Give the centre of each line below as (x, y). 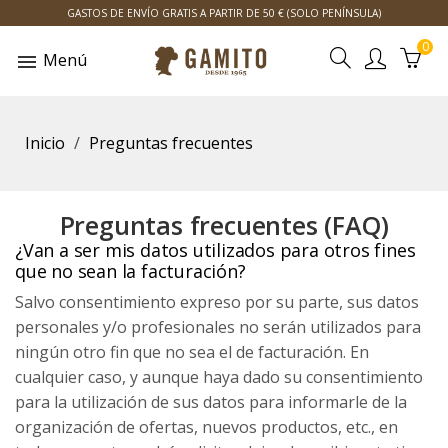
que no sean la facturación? (130, 271)
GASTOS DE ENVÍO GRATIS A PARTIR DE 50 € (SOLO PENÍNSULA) (224, 13)
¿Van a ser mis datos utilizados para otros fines (215, 250)
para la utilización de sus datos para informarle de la (211, 402)
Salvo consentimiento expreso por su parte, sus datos (217, 302)
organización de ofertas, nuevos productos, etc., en (206, 427)
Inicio (45, 143)
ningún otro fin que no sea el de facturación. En (192, 352)
